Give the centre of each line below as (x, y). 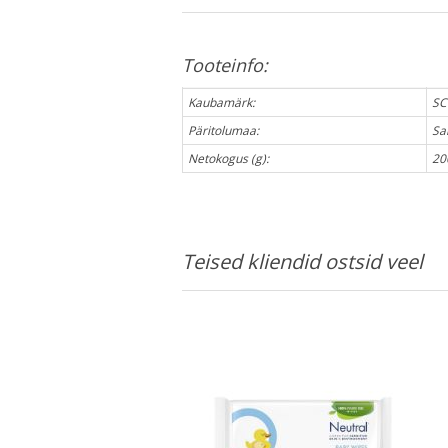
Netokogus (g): (228, 158)
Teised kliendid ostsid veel (302, 261)
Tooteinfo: (225, 64)
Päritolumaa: (223, 130)
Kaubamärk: (221, 102)
